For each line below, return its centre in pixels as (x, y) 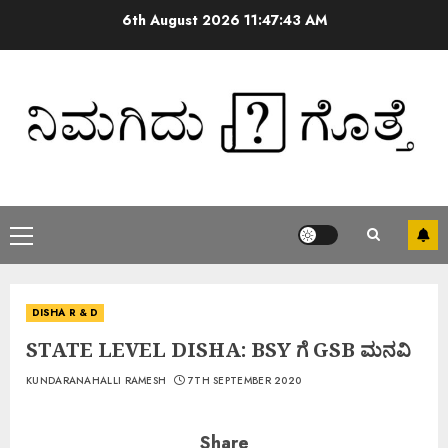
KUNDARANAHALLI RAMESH (96, 380)
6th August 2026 (182, 19)
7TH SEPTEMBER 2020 (244, 380)
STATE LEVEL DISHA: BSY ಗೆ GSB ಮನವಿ (218, 349)
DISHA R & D (65, 312)
